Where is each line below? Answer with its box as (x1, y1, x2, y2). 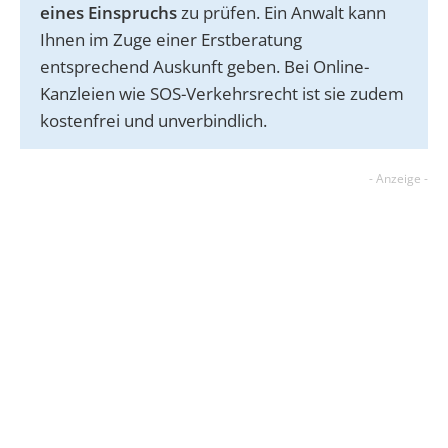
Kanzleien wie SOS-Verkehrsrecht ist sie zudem (40, 81, 404, 105)
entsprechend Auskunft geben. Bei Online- (40, 54, 369, 78)
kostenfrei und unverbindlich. (40, 108, 271, 132)
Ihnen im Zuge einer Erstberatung (40, 27, 302, 51)
